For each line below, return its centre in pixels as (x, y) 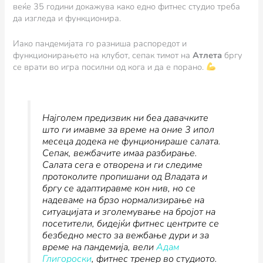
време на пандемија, (87, 247)
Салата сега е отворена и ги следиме (122, 165)
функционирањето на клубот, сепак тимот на (103, 55)
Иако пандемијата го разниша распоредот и (100, 44)
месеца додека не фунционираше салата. (131, 142)
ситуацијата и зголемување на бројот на (129, 212)
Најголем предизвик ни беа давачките (125, 118)
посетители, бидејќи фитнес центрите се (130, 224)
